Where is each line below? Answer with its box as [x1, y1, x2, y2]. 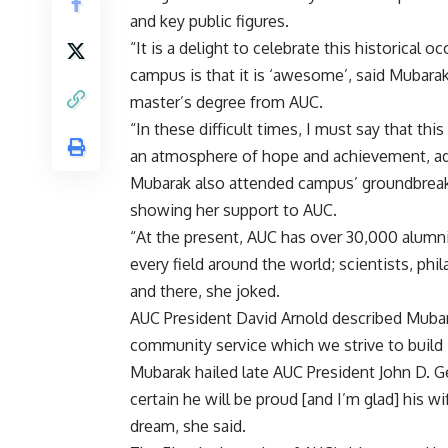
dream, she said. [130, 416, 246, 437]
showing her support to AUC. [130, 200, 337, 221]
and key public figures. [130, 11, 289, 32]
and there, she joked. [130, 281, 280, 302]
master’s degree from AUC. [130, 92, 323, 113]
